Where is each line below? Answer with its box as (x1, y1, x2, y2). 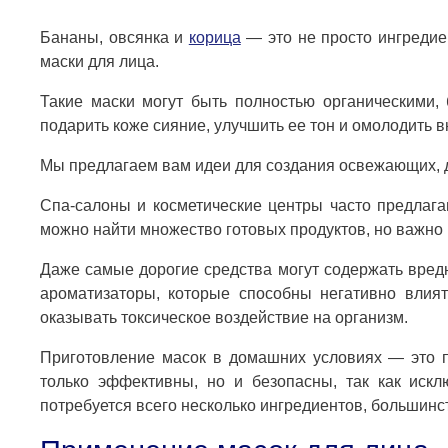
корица (188, 29, 241, 47)
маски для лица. (40, 53, 159, 71)
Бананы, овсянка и (40, 29, 189, 47)
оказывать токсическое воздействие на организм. (40, 309, 408, 327)
